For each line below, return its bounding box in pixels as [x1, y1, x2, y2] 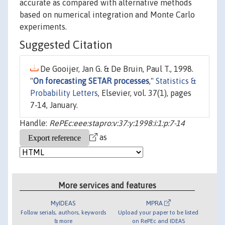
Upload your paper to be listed [118, 208, 199, 215]
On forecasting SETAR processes [33, 76, 149, 86]
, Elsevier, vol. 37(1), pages [98, 88, 191, 98]
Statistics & [156, 76, 196, 86]
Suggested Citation [20, 38, 113, 52]
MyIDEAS [51, 199, 76, 207]
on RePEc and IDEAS [132, 217, 185, 224]
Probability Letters [30, 88, 98, 98]
